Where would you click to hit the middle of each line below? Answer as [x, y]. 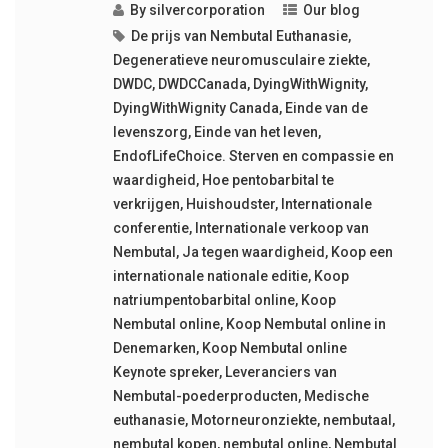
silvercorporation [206, 10]
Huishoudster [230, 204]
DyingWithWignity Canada [195, 108]
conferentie [150, 228]
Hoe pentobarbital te [267, 180]
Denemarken [154, 348]
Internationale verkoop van [281, 228]
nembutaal [357, 420]
